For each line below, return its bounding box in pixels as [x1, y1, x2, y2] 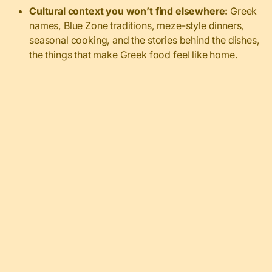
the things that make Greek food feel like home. [29, 48, 238, 61]
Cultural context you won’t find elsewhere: [29, 4, 228, 17]
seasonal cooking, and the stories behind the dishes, [29, 33, 260, 46]
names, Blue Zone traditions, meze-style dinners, [29, 19, 245, 32]
